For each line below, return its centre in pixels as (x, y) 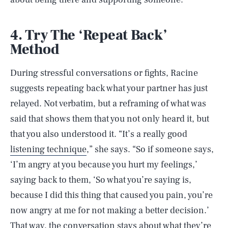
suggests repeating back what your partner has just (109, 88)
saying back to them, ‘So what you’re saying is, (101, 180)
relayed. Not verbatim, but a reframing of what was (108, 103)
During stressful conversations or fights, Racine (104, 73)
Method (35, 49)
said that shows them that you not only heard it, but (110, 119)
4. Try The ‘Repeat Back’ (89, 35)
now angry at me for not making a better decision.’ (110, 210)
